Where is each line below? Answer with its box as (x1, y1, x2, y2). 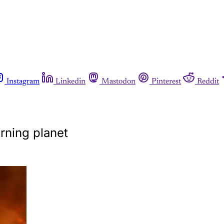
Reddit (197, 77, 219, 85)
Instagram (6, 77, 39, 85)
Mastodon (101, 77, 135, 85)
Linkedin (55, 77, 85, 85)
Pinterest (151, 77, 181, 85)
